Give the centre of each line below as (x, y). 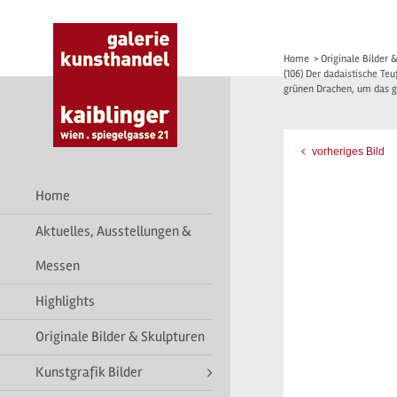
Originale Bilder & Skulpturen (120, 337)
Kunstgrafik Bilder (89, 372)
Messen (58, 266)
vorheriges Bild (347, 152)
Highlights (65, 301)
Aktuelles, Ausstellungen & (113, 231)
